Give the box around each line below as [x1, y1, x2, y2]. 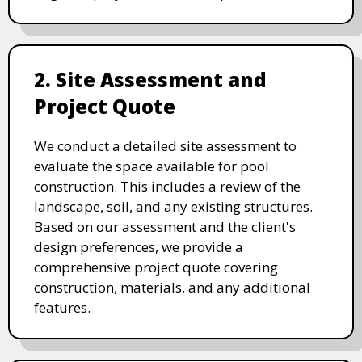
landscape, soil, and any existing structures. [34, 196, 313, 216]
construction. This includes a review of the [34, 176, 301, 196]
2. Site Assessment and [34, 65, 267, 93]
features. [34, 297, 90, 317]
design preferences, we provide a [34, 237, 243, 256]
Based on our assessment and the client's [34, 217, 296, 236]
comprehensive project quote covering [34, 257, 278, 276]
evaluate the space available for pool [34, 156, 269, 175]
